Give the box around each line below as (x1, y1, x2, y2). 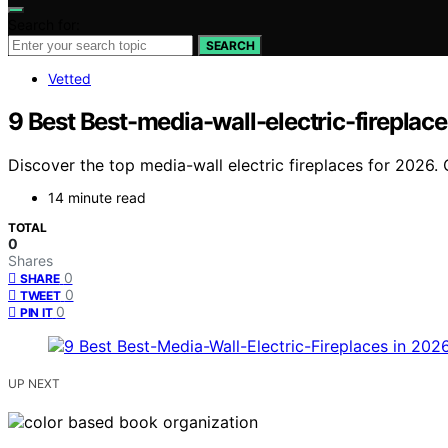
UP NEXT (8, 376, 60, 392)
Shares (8, 252, 53, 270)
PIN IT (20, 305, 53, 321)
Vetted (48, 69, 91, 87)
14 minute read (48, 189, 146, 207)
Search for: (8, 15, 80, 33)
